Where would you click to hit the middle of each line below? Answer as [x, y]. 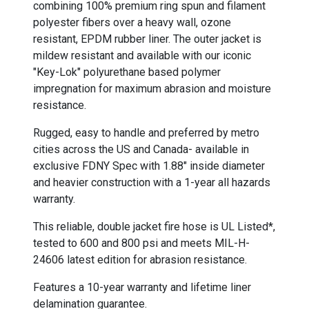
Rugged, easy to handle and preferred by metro [146, 133]
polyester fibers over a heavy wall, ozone [132, 22]
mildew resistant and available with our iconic [142, 56]
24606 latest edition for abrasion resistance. [140, 260]
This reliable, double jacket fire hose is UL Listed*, [154, 227]
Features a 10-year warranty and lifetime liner [142, 287]
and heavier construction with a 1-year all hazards [152, 182]
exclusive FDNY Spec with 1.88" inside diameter [149, 166]
